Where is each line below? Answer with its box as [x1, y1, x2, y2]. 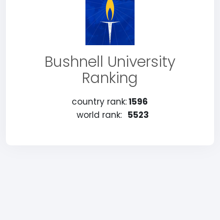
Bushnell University [45, 52, 175, 72]
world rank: [76, 109, 122, 121]
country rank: [71, 96, 127, 108]
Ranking [82, 68, 138, 88]
